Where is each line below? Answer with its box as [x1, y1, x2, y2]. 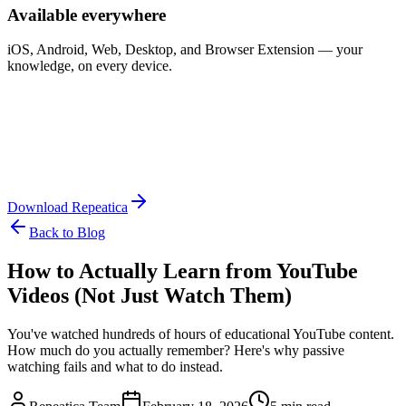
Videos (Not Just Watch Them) [7, 284, 292, 308]
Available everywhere [7, 5, 166, 24]
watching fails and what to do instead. [7, 359, 223, 375]
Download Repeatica [7, 199, 128, 216]
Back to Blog [29, 225, 105, 241]
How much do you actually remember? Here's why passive [7, 343, 344, 359]
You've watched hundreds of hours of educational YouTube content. [7, 326, 394, 343]
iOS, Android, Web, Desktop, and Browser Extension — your [7, 42, 362, 58]
